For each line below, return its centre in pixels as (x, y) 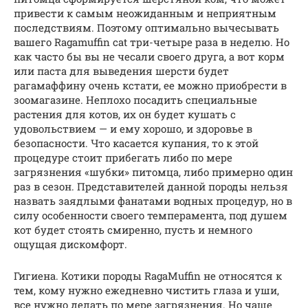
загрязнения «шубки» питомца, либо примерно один (153, 172)
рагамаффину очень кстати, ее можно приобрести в (150, 86)
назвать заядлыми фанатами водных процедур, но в (153, 201)
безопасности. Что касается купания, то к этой (136, 143)
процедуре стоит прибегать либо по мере (123, 158)
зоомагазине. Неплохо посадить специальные (135, 100)
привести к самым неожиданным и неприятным (145, 13)
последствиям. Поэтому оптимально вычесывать (146, 28)
